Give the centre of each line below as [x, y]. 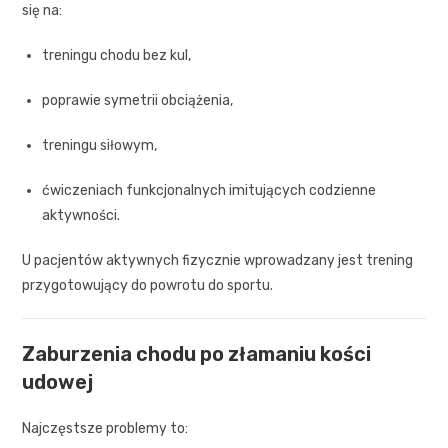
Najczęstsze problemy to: [105, 428]
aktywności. [81, 215]
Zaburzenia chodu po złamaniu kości [197, 353]
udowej [58, 381]
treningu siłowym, [100, 145]
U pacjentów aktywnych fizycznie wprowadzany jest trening [218, 260]
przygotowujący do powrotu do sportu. [148, 285]
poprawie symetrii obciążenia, [138, 100]
